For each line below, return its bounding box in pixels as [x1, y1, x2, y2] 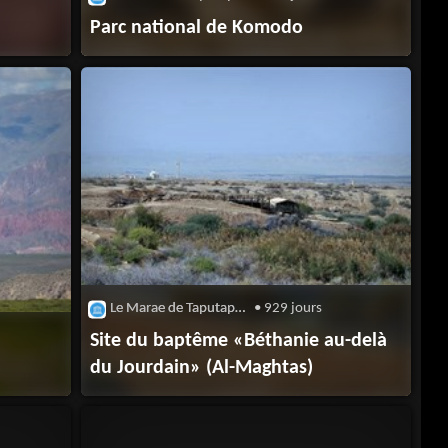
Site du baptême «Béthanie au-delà [90, 331, 388, 352]
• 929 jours [251, 301, 323, 317]
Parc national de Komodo [90, 18, 304, 39]
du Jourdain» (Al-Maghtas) [90, 358, 314, 379]
